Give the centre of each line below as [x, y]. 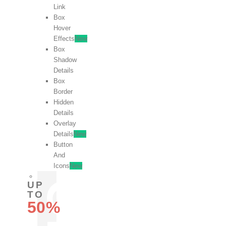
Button [63, 144]
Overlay [65, 123]
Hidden [64, 102]
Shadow [65, 60]
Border [63, 91]
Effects [64, 38]
